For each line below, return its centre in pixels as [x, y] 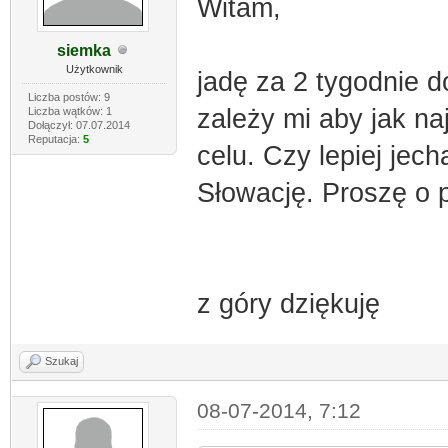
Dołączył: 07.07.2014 [78, 124]
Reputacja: [55, 138]
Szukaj [61, 360]
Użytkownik [94, 68]
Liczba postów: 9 [68, 96]
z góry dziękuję [288, 303]
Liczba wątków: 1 [69, 110]
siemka [84, 50]
